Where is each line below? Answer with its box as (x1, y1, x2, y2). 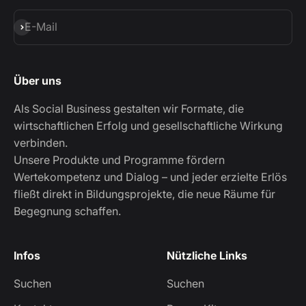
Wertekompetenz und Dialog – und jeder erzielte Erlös (14, 169, 287, 184)
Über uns (14, 73, 61, 87)
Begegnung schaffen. (14, 204, 121, 218)
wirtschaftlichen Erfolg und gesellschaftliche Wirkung (14, 118, 283, 133)
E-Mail (25, 20, 57, 34)
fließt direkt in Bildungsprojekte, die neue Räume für (14, 186, 275, 201)
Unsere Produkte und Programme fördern (14, 152, 225, 167)
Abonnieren (13, 19, 72, 33)
